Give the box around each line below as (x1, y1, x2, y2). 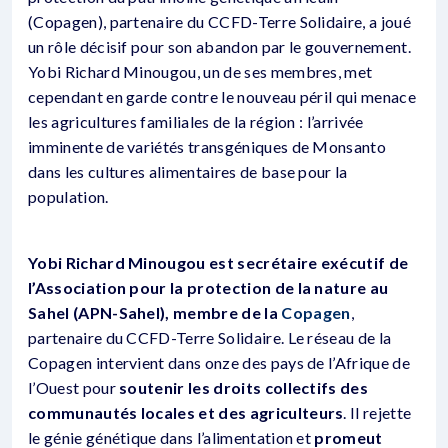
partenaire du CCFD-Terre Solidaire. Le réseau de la (28, 328, 392, 348)
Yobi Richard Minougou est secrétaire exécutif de (28, 253, 409, 273)
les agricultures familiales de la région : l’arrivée (28, 112, 364, 132)
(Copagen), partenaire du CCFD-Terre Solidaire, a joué (28, 12, 411, 32)
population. (28, 187, 109, 207)
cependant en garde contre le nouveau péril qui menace (28, 87, 416, 107)
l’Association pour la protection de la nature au (28, 278, 389, 298)
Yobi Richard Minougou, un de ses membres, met (28, 62, 373, 82)
